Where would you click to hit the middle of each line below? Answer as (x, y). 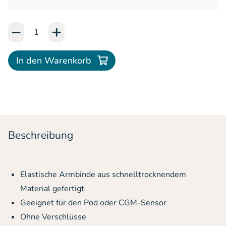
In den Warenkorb (54, 61)
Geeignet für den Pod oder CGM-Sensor (93, 203)
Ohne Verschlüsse (53, 217)
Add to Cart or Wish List (52, 28)
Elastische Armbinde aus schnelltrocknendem (103, 175)
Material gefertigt (52, 189)
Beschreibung (41, 135)
